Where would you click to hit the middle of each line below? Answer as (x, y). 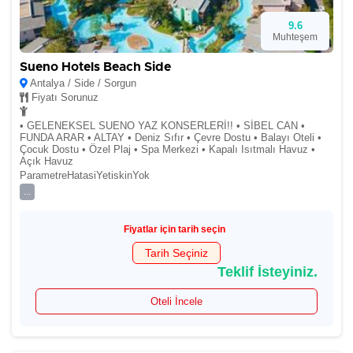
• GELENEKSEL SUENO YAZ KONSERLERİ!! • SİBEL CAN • (162, 126)
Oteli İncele (176, 301)
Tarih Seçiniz (176, 253)
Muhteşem (295, 37)
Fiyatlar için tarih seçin (175, 229)
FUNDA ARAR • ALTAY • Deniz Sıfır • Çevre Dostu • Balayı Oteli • (171, 137)
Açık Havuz (46, 161)
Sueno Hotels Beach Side (95, 67)
